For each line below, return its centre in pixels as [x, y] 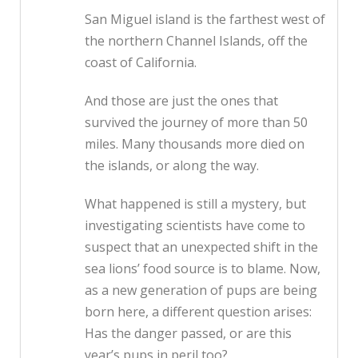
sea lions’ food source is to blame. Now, [203, 269]
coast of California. [141, 63]
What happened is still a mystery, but [195, 204]
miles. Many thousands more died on [195, 144]
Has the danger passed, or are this [188, 334]
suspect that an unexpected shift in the [201, 247]
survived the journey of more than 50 [196, 123]
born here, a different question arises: [198, 312]
